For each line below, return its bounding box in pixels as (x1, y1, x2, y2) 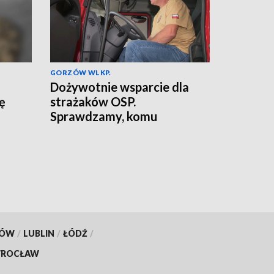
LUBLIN (23, 228, 54, 239)
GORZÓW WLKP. (50, 68, 111, 76)
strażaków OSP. (50, 94, 136, 109)
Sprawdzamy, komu (50, 108, 157, 124)
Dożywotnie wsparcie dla (50, 79, 189, 94)
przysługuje (50, 123, 115, 138)
